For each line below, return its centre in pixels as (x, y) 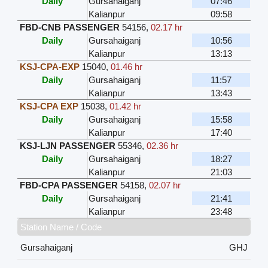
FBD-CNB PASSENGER (70, 28)
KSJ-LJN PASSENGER (68, 146)
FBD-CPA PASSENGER (69, 185)
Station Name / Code (61, 227)
